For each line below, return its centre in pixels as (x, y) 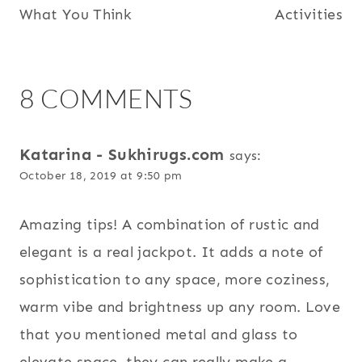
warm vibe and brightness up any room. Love (180, 307)
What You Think (76, 14)
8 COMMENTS (106, 98)
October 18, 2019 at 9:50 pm (101, 175)
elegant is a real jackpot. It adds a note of (171, 253)
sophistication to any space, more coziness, (175, 280)
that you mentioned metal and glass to (159, 335)
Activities (309, 14)
